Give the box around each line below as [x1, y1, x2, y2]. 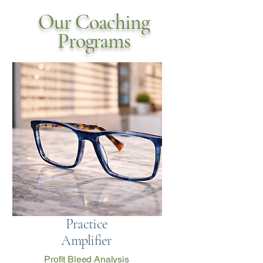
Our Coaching [38, 9, 150, 35]
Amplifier [61, 232, 112, 249]
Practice [65, 215, 108, 232]
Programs [57, 28, 131, 53]
